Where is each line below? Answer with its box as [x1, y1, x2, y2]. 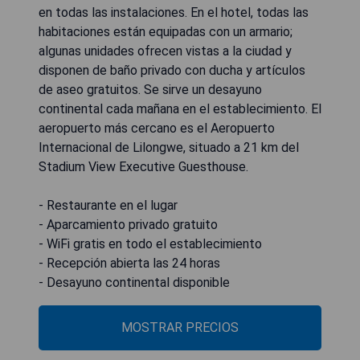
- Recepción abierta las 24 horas [39, 255, 220, 271]
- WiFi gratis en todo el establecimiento [39, 235, 262, 252]
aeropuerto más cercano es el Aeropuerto [39, 120, 275, 136]
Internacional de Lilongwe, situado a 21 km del [39, 139, 299, 155]
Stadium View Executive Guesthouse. [39, 158, 248, 174]
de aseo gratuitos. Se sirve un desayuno [39, 81, 262, 97]
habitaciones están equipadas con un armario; [39, 23, 292, 39]
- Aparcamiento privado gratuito [39, 216, 218, 232]
